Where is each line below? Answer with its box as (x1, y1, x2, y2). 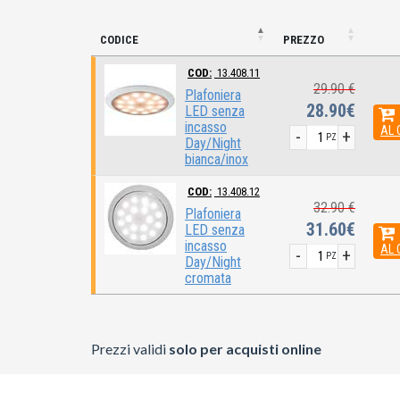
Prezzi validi (91, 340, 169, 357)
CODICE (100, 33, 138, 46)
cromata (185, 270, 231, 287)
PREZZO (283, 33, 324, 46)
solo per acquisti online (169, 340, 321, 357)
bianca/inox (185, 151, 248, 168)
